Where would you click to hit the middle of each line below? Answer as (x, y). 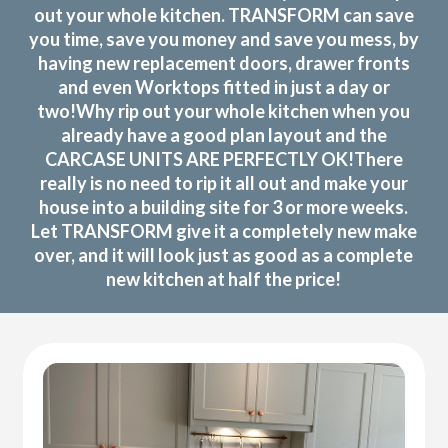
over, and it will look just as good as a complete (224, 254)
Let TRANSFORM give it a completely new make (223, 230)
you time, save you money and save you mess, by (223, 38)
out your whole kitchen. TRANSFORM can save (223, 14)
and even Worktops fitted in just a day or (223, 86)
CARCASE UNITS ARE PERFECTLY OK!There (223, 158)
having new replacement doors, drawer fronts (223, 62)
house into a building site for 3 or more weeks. (224, 206)
